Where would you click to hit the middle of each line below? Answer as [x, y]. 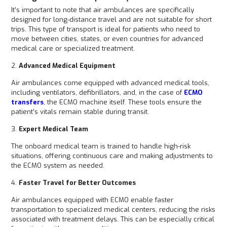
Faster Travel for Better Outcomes [78, 183]
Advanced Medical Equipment [67, 66]
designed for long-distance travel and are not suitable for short [112, 20]
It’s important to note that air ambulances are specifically [103, 10]
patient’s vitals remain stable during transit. [81, 112]
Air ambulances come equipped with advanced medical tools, [110, 83]
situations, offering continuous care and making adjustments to [112, 156]
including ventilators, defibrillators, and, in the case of [98, 92]
